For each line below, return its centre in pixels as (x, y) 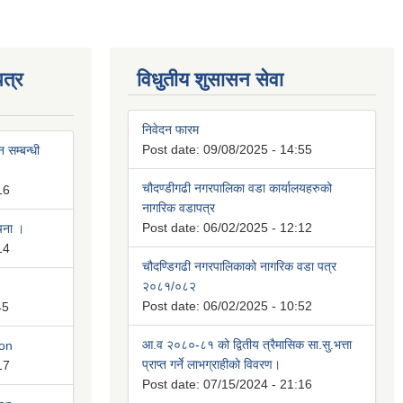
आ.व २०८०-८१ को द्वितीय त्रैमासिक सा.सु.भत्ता (247, 345)
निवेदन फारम (170, 130)
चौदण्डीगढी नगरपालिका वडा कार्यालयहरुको (237, 188)
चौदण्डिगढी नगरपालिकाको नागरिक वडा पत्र (239, 267)
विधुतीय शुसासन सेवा (210, 80)
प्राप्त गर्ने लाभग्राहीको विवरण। (211, 365)
